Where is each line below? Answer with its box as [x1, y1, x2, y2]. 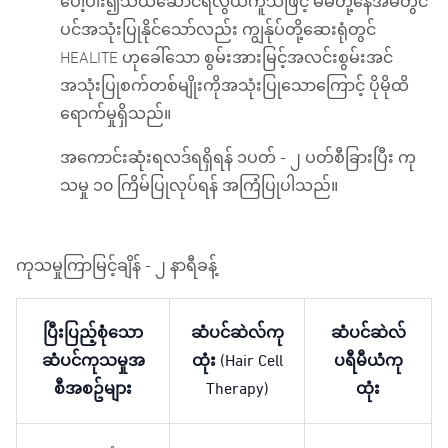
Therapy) [205, 379, 269, 398]
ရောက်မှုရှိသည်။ [60, 104, 175, 123]
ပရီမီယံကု [333, 351, 403, 370]
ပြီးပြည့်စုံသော [43, 323, 143, 342]
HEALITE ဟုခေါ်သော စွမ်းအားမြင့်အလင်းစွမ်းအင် [60, 48, 393, 67]
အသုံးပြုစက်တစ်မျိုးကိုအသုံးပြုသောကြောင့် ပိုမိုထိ [60, 76, 409, 95]
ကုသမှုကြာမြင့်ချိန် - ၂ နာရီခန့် [16, 256, 221, 275]
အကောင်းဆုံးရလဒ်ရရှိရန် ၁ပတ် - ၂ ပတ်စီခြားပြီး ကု [60, 148, 416, 167]
